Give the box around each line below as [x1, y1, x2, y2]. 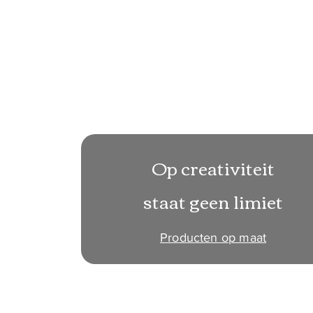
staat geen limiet [143, 185, 284, 218]
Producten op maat [160, 231, 267, 245]
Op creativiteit [151, 152, 275, 184]
